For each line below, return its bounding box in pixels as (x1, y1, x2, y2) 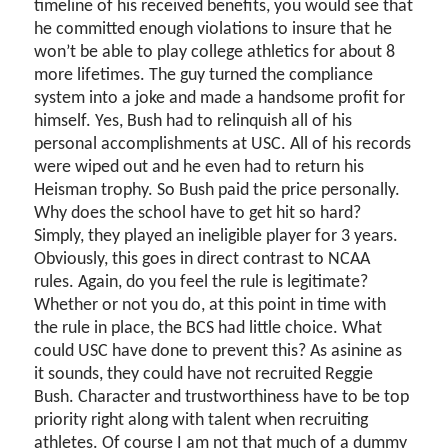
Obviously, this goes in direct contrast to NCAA (34, 250, 371, 270)
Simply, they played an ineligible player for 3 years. (34, 227, 399, 247)
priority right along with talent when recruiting (34, 411, 369, 431)
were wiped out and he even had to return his (34, 158, 365, 178)
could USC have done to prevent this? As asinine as (34, 342, 403, 362)
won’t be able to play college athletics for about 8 (34, 43, 396, 63)
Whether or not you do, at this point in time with (34, 296, 387, 316)
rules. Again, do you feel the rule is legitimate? (34, 273, 369, 293)
